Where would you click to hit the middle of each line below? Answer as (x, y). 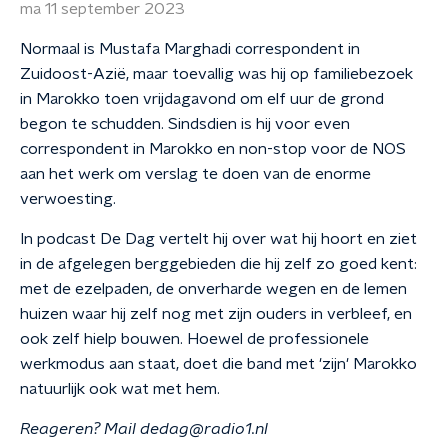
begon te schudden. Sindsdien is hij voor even (185, 124)
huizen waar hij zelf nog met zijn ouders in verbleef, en (216, 314)
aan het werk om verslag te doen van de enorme (195, 174)
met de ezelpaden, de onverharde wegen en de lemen (213, 289)
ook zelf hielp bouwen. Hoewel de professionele (194, 339)
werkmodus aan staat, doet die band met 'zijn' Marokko (218, 364)
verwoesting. (68, 199)
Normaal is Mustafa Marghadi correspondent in (190, 49)
